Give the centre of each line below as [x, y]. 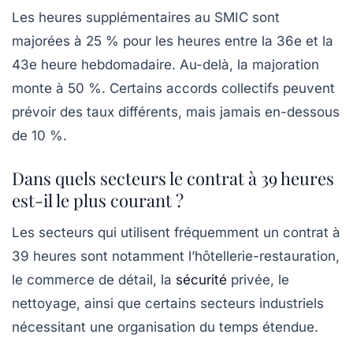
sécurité [201, 280]
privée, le [258, 280]
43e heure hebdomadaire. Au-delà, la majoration [165, 65]
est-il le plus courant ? [98, 201]
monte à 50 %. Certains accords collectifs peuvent [173, 89]
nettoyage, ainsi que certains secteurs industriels [168, 304]
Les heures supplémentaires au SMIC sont [146, 18]
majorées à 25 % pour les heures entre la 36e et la [173, 41]
